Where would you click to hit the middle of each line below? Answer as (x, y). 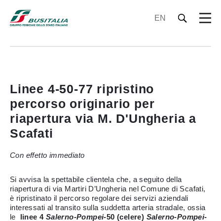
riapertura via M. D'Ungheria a (103, 118)
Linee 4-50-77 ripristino (82, 89)
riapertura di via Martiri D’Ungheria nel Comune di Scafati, (108, 189)
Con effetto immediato (47, 155)
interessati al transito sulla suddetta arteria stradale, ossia (108, 207)
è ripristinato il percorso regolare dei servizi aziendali (99, 198)
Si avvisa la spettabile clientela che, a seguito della (96, 179)
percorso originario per (82, 104)
